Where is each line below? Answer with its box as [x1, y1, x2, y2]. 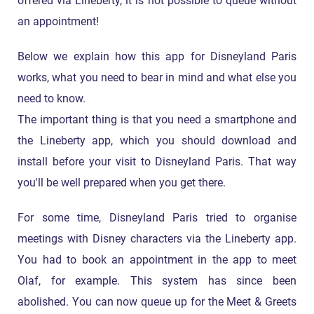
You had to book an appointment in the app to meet [18, 254, 296, 267]
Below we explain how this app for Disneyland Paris [18, 50, 296, 64]
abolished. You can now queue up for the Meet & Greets [18, 296, 296, 309]
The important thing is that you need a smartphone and [18, 114, 296, 127]
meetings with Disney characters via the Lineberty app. [18, 233, 296, 246]
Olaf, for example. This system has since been [18, 275, 296, 288]
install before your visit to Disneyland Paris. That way [18, 156, 296, 169]
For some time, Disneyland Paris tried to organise [18, 212, 296, 225]
